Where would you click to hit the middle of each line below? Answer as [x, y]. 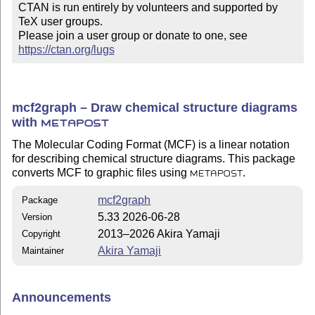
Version [37, 217]
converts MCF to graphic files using [101, 173]
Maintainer [43, 250]
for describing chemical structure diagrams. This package [154, 159]
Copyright [41, 233]
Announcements [62, 298]
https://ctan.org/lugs [66, 50]
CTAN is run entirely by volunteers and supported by [148, 8]
